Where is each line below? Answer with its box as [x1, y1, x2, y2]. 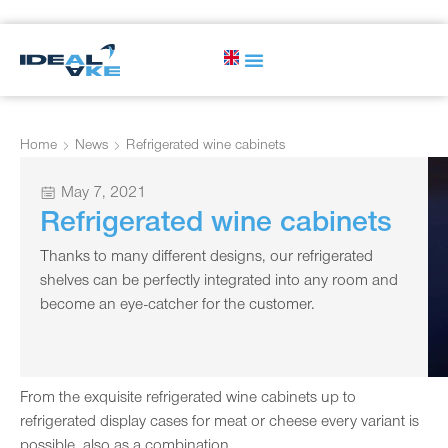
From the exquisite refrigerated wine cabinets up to [20, 390, 356, 407]
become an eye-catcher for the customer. [40, 297, 315, 314]
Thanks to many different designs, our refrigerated [40, 249, 373, 266]
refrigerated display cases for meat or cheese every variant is [20, 414, 419, 431]
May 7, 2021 [61, 185, 146, 202]
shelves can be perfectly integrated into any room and [40, 273, 398, 290]
